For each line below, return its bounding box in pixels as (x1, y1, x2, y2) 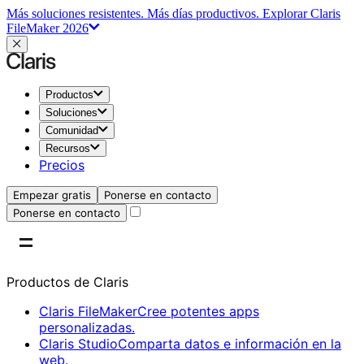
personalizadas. (39, 319, 135, 336)
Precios (39, 157, 84, 173)
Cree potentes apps (137, 303, 259, 319)
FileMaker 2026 (6, 21, 89, 35)
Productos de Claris (6, 274, 128, 290)
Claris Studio (39, 336, 118, 352)
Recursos (45, 142, 90, 154)
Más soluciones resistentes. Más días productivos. (6, 6, 259, 20)
